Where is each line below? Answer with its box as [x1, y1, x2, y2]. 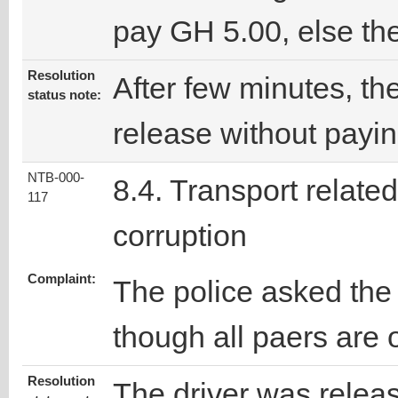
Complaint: [28, 272, 96, 287]
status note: [28, 88, 101, 103]
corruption [113, 219, 247, 253]
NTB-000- [28, 171, 84, 186]
